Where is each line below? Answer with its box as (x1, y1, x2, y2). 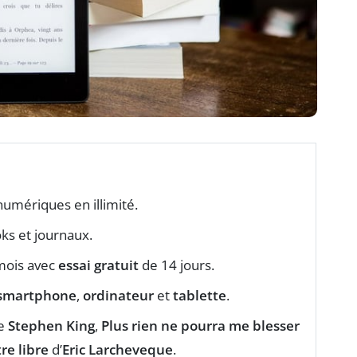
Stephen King (8, 316, 95, 335)
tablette (173, 286, 226, 305)
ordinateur (83, 286, 154, 305)
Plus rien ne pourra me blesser (101, 316, 300, 335)
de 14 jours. (139, 256, 214, 275)
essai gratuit (58, 256, 139, 275)
